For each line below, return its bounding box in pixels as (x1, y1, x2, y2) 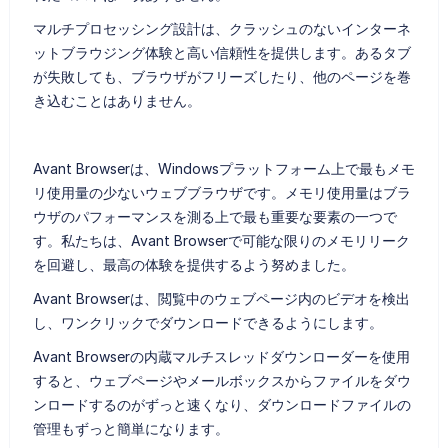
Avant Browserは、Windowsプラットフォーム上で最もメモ (32, 159, 415, 177)
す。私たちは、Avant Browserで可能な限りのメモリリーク (32, 231, 410, 249)
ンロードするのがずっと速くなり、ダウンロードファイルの (32, 395, 411, 413)
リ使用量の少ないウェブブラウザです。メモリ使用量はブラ (32, 183, 411, 201)
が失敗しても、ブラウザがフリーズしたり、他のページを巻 (32, 67, 411, 85)
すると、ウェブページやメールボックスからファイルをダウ (32, 371, 411, 389)
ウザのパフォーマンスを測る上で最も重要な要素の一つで (32, 207, 397, 225)
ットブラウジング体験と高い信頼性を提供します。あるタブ (32, 43, 411, 61)
